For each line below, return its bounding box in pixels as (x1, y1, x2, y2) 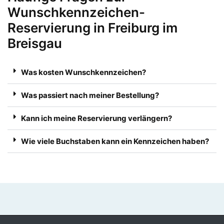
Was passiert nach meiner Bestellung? (21, 90, 159, 100)
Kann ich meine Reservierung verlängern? (21, 113, 172, 123)
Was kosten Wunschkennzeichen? (21, 67, 146, 77)
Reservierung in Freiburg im (7, 19, 177, 35)
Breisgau (7, 35, 62, 51)
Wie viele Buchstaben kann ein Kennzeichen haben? (21, 136, 209, 146)
